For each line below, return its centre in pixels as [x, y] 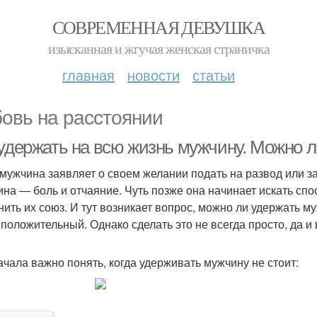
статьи [214, 75]
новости [154, 75]
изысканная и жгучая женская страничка [158, 48]
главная [88, 75]
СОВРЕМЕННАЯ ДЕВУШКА [158, 27]
